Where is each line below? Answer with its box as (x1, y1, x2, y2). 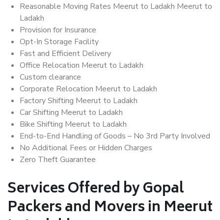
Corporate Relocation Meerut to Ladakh (20, 83, 157, 95)
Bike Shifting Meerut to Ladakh (20, 119, 127, 130)
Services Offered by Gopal (7, 177, 184, 202)
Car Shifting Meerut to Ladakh (20, 107, 123, 118)
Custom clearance (20, 72, 81, 83)
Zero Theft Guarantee (20, 154, 96, 165)
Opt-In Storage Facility (20, 36, 99, 48)
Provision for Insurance (20, 25, 96, 36)
